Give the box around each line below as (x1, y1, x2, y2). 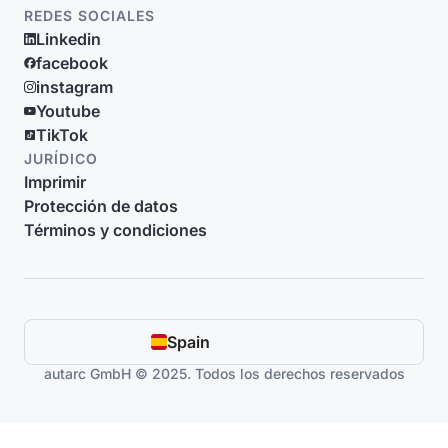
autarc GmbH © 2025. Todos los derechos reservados (43, 365, 405, 382)
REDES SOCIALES (24, 7, 155, 24)
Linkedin (36, 29, 101, 49)
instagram (36, 77, 113, 97)
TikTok (36, 125, 88, 145)
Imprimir (24, 172, 86, 192)
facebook (36, 53, 108, 73)
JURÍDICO (24, 150, 98, 167)
